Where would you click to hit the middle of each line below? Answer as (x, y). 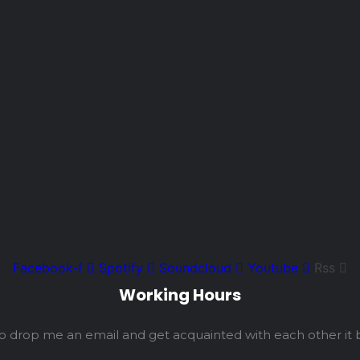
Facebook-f (48, 267)
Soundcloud (195, 267)
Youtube (273, 267)
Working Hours (180, 295)
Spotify (121, 267)
